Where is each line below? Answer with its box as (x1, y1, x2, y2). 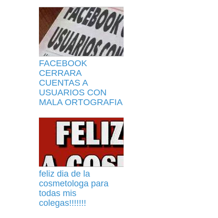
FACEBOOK (39, 58, 87, 68)
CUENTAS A (39, 78, 88, 88)
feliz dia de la (39, 169, 90, 179)
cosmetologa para (39, 179, 109, 188)
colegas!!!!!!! (39, 198, 86, 208)
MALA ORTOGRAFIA (39, 97, 123, 107)
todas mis (39, 188, 76, 198)
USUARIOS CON (39, 88, 107, 97)
